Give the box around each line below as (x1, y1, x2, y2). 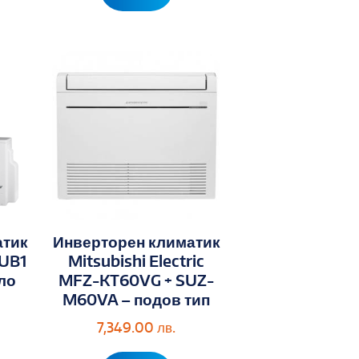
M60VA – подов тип (63, 288, 211, 309)
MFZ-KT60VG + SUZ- (58, 269, 215, 290)
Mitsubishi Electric (68, 250, 205, 271)
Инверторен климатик (52, 231, 220, 252)
